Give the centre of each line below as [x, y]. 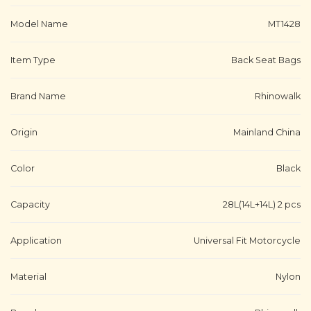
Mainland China [267, 133]
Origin [24, 133]
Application [36, 241]
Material [28, 277]
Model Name [39, 24]
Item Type [33, 60]
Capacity [30, 205]
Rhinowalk [278, 96]
